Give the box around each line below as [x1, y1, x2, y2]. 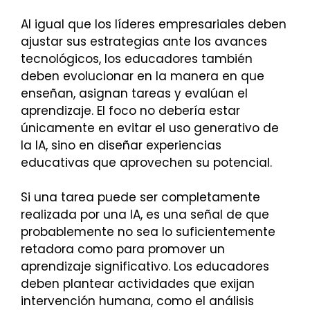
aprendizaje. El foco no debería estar [21, 102, 240, 119]
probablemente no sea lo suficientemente [21, 224, 275, 241]
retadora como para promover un [21, 241, 225, 258]
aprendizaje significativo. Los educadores [21, 258, 269, 275]
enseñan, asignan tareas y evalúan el [21, 84, 248, 102]
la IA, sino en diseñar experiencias [21, 136, 221, 154]
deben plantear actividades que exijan [21, 275, 255, 293]
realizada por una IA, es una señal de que [21, 206, 269, 224]
